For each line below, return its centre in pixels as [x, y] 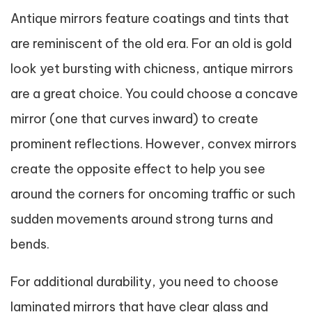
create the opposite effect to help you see [138, 169]
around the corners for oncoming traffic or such [153, 194]
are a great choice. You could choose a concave [154, 93]
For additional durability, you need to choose [145, 281]
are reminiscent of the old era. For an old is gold [151, 43]
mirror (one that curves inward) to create [134, 118]
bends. [30, 244]
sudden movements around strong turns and [142, 219]
